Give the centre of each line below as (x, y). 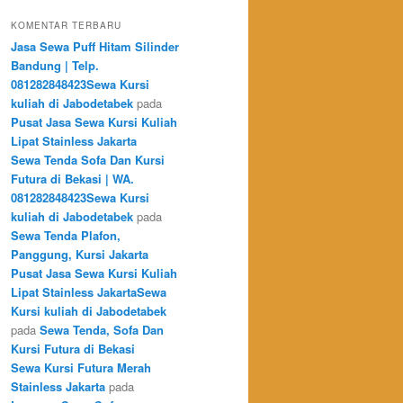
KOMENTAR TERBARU (66, 25)
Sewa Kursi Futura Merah (81, 367)
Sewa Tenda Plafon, (66, 235)
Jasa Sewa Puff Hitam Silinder (95, 46)
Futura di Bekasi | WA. (72, 178)
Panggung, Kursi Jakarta (80, 254)
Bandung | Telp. (55, 65)
